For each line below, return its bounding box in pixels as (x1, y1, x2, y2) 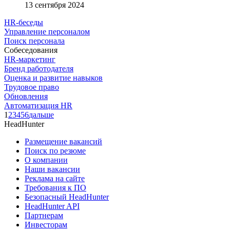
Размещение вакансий (25, 137, 102, 146)
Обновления (4, 91, 48, 101)
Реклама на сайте (25, 174, 85, 183)
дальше (29, 110, 54, 119)
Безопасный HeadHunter (25, 192, 109, 201)
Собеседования (4, 45, 57, 54)
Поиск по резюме (25, 146, 86, 155)
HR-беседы (4, 17, 43, 27)
